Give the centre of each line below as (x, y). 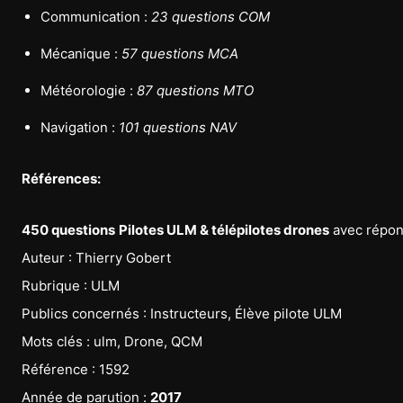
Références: (61, 179)
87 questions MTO (195, 91)
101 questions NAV (178, 128)
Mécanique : (81, 54)
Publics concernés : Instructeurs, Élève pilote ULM (182, 314)
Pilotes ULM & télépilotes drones (224, 230)
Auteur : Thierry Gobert (96, 258)
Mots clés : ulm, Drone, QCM (112, 342)
